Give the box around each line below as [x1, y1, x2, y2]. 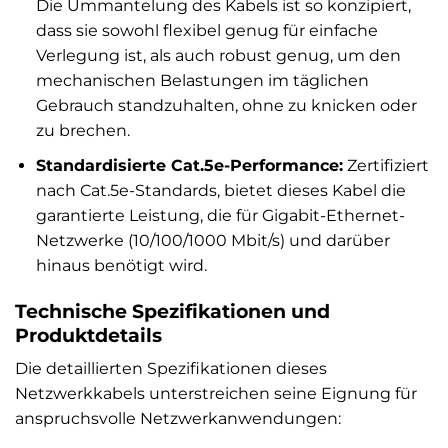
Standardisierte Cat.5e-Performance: [35, 155, 343, 175]
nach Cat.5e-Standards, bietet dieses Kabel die [35, 180, 406, 200]
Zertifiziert [342, 155, 429, 175]
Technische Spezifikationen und [15, 298, 330, 323]
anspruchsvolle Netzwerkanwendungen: [15, 409, 341, 429]
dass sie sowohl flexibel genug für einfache [35, 21, 378, 41]
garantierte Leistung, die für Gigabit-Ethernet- [35, 205, 405, 225]
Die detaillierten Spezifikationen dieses [15, 359, 327, 379]
